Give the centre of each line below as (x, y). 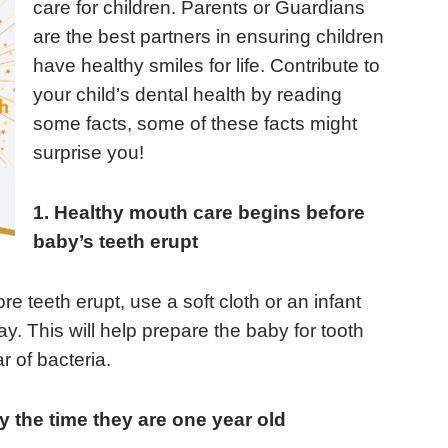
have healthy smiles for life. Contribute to (207, 66)
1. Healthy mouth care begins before (199, 212)
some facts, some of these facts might (195, 124)
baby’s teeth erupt (116, 241)
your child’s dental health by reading (188, 95)
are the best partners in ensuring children (209, 37)
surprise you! (89, 153)
